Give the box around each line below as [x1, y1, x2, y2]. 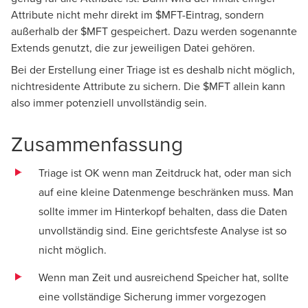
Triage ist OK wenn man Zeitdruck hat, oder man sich [38, 165, 291, 181]
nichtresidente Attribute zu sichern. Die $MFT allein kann [11, 78, 285, 94]
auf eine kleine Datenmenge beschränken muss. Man [38, 184, 294, 200]
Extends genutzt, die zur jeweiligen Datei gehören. [11, 40, 255, 56]
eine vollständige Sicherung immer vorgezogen [38, 289, 266, 305]
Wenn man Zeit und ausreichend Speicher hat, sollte [38, 269, 289, 285]
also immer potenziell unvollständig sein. [11, 95, 207, 111]
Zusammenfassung [11, 129, 183, 159]
